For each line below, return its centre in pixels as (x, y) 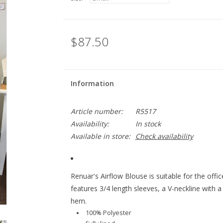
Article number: (97, 111)
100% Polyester (108, 213)
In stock (148, 124)
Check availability (164, 136)
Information (92, 83)
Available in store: (100, 136)
